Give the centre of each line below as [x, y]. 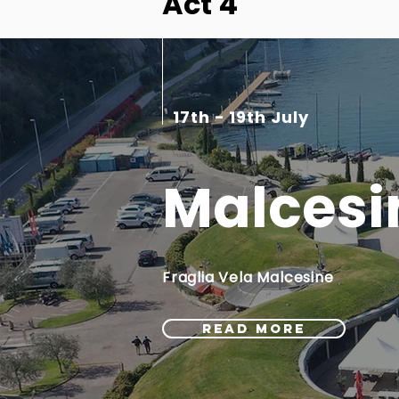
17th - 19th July [241, 117]
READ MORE [254, 328]
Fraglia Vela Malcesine [248, 277]
